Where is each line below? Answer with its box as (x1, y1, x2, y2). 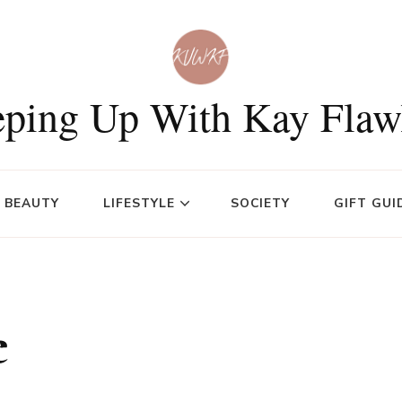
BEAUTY (4, 195, 59, 212)
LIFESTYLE (103, 195, 175, 212)
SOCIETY (231, 195, 290, 212)
